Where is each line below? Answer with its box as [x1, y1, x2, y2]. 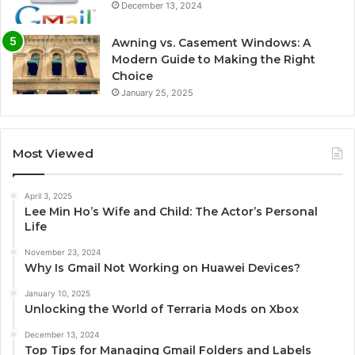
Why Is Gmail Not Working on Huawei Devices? [25, 261, 300, 276]
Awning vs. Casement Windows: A [112, 36, 311, 51]
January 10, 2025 [25, 288, 90, 299]
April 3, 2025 [25, 191, 72, 201]
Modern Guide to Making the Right [112, 52, 315, 67]
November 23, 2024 [25, 247, 101, 258]
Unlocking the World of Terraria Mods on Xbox [25, 302, 299, 317]
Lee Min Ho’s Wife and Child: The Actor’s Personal [25, 204, 318, 219]
